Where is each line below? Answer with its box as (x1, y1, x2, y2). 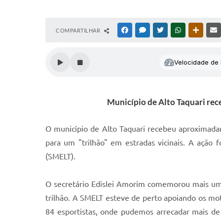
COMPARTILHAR (56, 27, 102, 34)
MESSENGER (147, 27, 179, 33)
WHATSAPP (183, 27, 212, 33)
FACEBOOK (130, 27, 158, 33)
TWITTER (165, 27, 188, 33)
